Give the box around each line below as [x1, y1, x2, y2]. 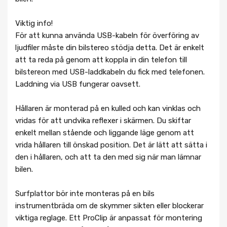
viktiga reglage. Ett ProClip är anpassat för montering [15, 213, 202, 223]
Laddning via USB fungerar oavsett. [15, 80, 140, 89]
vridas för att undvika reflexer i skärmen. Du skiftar [15, 116, 191, 126]
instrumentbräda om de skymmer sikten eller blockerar [15, 201, 204, 211]
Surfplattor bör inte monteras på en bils [15, 189, 155, 199]
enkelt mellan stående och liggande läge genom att [15, 128, 194, 138]
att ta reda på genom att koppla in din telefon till [15, 55, 187, 65]
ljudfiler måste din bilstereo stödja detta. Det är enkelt [15, 43, 204, 53]
